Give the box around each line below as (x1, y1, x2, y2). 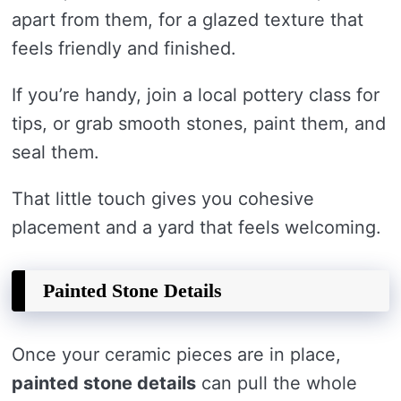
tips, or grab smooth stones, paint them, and (12, 113, 386, 134)
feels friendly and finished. (12, 38, 236, 59)
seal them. (12, 141, 99, 163)
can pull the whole (196, 372, 357, 394)
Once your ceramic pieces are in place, (12, 344, 341, 365)
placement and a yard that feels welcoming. (12, 217, 381, 238)
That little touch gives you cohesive (12, 188, 314, 209)
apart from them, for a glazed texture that (12, 9, 363, 30)
